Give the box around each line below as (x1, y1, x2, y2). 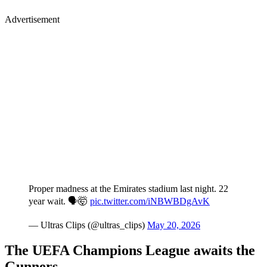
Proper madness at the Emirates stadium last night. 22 (29, 184, 228, 194)
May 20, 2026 (147, 220, 200, 231)
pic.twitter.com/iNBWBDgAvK (90, 196, 210, 207)
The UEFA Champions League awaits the (5, 243, 255, 259)
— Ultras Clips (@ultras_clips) (29, 220, 147, 231)
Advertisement (5, 14, 60, 25)
